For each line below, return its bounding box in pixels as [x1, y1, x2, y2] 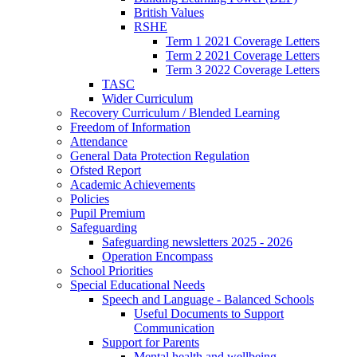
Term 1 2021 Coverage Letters [166, 34, 320, 49]
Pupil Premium [70, 206, 145, 221]
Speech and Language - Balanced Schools [102, 292, 314, 307]
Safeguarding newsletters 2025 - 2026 [102, 235, 292, 249]
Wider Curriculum [102, 92, 193, 106]
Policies [70, 192, 109, 206]
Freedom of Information [70, 120, 190, 135]
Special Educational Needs [70, 278, 205, 292]
